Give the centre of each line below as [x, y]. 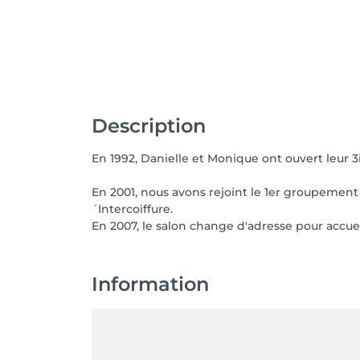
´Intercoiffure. [132, 209]
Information [150, 284]
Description [149, 126]
